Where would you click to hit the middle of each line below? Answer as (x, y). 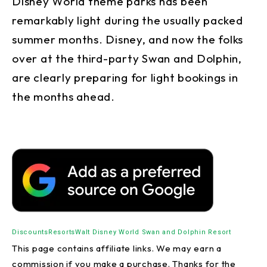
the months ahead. (63, 96)
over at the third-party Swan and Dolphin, (127, 58)
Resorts (61, 232)
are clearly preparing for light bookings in (125, 77)
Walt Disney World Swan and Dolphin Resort (153, 232)
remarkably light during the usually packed (128, 20)
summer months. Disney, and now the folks (128, 39)
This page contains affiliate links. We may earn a (117, 248)
